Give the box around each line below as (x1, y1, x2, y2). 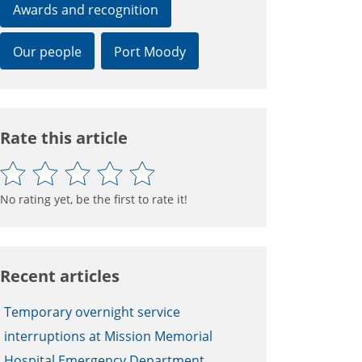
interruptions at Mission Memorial (4, 326, 213, 345)
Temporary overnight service (4, 302, 180, 321)
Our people (13, 42, 82, 61)
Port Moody (114, 42, 186, 61)
